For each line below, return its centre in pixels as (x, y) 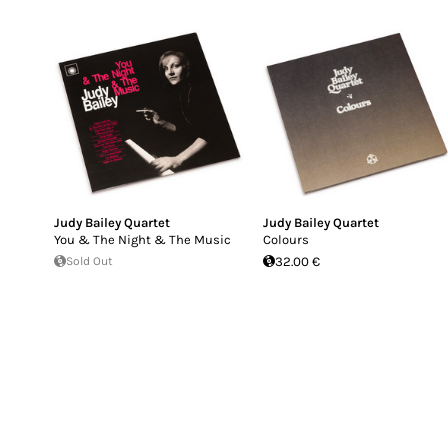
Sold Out (89, 260)
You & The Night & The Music (142, 239)
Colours (286, 239)
